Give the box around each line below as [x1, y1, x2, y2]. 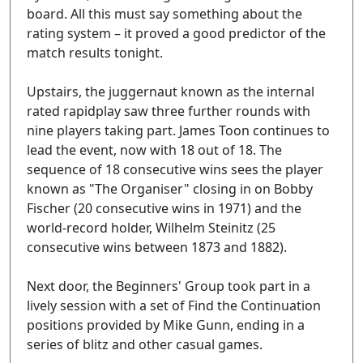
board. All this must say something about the [27, 5, 302, 23]
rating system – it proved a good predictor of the [27, 24, 326, 42]
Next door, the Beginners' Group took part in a [27, 277, 310, 295]
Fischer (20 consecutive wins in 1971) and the [27, 199, 301, 217]
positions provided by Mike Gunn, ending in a [27, 316, 305, 334]
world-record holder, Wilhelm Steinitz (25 [27, 219, 275, 237]
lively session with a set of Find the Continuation [27, 297, 321, 314]
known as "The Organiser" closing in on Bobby [27, 180, 313, 198]
